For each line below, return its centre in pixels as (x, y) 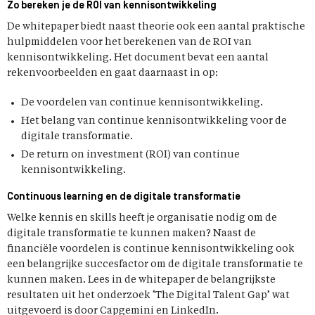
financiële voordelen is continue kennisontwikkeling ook (151, 249)
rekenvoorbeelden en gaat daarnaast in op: (112, 73)
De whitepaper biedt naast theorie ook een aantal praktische (156, 27)
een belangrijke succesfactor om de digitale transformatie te (155, 264)
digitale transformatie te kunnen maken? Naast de (131, 233)
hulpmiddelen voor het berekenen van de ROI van (129, 42)
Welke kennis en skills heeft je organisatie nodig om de (142, 218)
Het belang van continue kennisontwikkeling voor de (154, 121)
